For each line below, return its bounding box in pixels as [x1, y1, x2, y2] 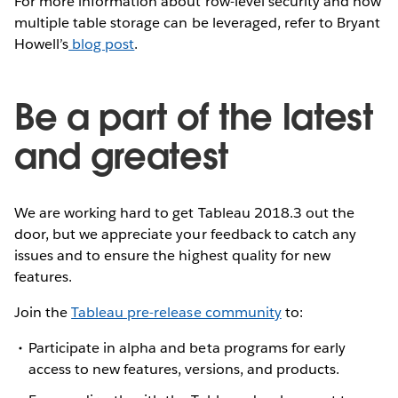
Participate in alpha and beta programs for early [28, 338, 346, 358]
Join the [14, 303, 72, 322]
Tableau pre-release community [71, 303, 282, 322]
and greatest [14, 133, 229, 180]
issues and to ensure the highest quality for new [14, 246, 330, 266]
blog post [68, 35, 135, 54]
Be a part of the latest [14, 94, 373, 141]
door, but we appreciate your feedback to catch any [14, 225, 356, 244]
